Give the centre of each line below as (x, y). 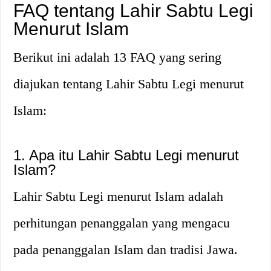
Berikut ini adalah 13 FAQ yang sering (118, 57)
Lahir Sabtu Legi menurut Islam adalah (119, 196)
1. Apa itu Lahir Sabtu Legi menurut (126, 155)
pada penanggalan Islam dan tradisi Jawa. (126, 249)
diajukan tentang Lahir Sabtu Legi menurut (129, 83)
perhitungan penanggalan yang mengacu (122, 223)
